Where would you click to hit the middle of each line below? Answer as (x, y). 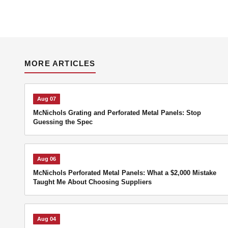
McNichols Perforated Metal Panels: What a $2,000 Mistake (125, 173)
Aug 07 (47, 99)
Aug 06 (47, 159)
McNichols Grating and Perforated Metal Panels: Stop (117, 113)
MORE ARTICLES (60, 63)
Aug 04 (47, 219)
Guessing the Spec (63, 122)
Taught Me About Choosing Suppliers (92, 182)
